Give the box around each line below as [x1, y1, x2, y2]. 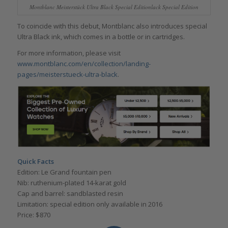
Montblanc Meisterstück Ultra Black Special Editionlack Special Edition [29, 3, 198, 11]
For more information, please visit [17, 48, 121, 58]
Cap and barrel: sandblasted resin [17, 189, 123, 198]
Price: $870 [17, 210, 50, 220]
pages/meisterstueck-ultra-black [17, 69, 118, 79]
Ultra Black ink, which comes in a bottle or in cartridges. [17, 32, 185, 41]
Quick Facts [17, 157, 54, 166]
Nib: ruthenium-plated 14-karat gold [17, 178, 126, 188]
